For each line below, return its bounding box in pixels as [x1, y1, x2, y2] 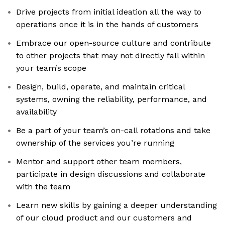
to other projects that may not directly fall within [16, 51, 205, 61]
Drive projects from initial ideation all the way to [16, 7, 201, 17]
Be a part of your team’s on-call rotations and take [16, 126, 210, 136]
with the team [16, 182, 70, 192]
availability [16, 107, 57, 117]
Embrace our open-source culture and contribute [16, 38, 211, 48]
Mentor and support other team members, [16, 157, 182, 167]
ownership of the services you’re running [16, 138, 174, 148]
